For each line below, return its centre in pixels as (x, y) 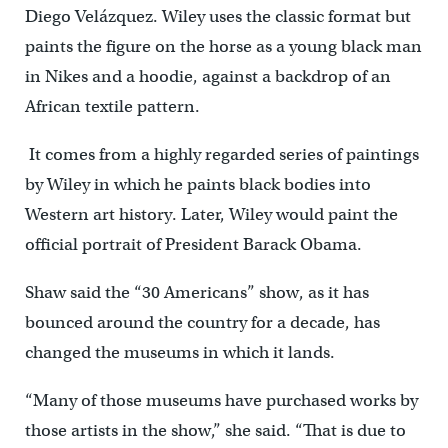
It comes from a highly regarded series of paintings (223, 154)
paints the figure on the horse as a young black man (223, 46)
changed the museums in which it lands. (179, 352)
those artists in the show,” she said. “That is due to (215, 430)
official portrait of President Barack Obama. (193, 244)
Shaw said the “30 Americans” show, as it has (196, 292)
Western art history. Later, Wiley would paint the (211, 214)
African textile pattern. (112, 106)
